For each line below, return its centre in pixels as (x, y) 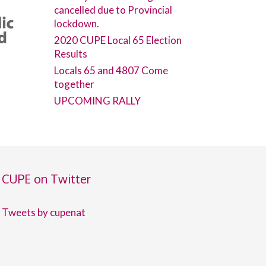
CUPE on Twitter (46, 179)
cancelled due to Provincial (113, 10)
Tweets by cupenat (43, 212)
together (74, 84)
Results (71, 54)
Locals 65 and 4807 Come (111, 70)
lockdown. (77, 23)
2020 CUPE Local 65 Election (118, 40)
